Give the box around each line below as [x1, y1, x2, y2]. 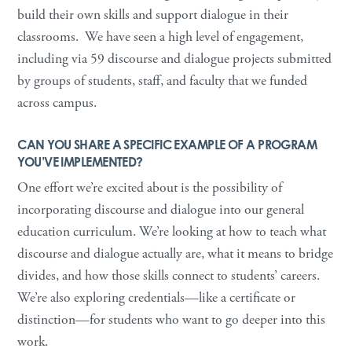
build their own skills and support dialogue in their [17, 5, 289, 24]
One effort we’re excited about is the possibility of [17, 178, 283, 196]
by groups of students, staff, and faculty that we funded [17, 71, 308, 90]
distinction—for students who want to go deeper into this [17, 310, 326, 328]
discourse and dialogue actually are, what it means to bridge [17, 244, 334, 262]
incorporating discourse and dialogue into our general [17, 200, 305, 218]
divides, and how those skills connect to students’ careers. [17, 266, 321, 284]
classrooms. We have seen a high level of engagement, [17, 27, 304, 46]
